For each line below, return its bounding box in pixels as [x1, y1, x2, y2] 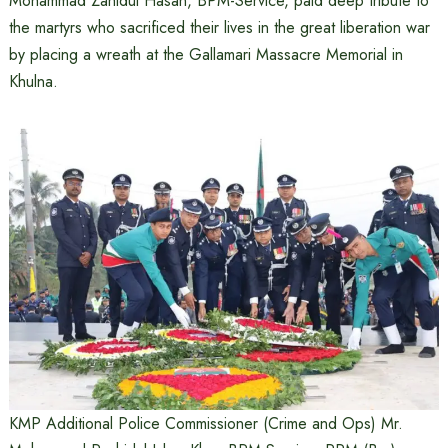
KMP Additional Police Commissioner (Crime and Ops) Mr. [8, 412, 403, 436]
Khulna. [8, 70, 58, 93]
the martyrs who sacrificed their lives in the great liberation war [8, 16, 430, 39]
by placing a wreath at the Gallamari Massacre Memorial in [8, 43, 403, 66]
